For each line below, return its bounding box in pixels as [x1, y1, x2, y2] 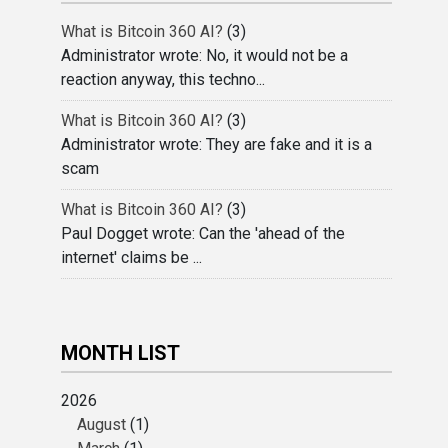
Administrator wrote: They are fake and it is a [61, 135, 373, 154]
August [77, 415, 127, 434]
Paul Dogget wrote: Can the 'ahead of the [61, 224, 346, 243]
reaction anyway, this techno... [61, 70, 266, 89]
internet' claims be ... [61, 248, 203, 267]
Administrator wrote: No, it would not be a [61, 46, 349, 65]
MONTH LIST [61, 341, 181, 365]
